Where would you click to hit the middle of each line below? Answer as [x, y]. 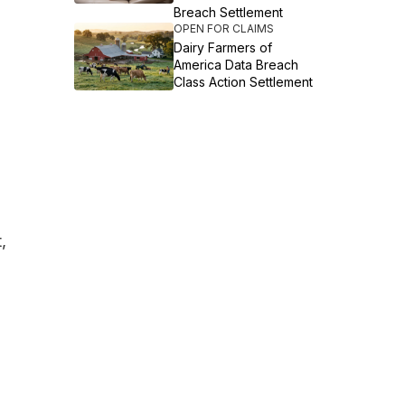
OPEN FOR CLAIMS [224, 28]
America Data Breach [236, 65]
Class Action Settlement [244, 82]
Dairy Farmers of [223, 47]
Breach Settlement [229, 12]
